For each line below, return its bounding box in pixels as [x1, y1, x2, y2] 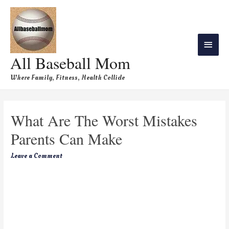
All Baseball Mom [10, 51, 130, 74]
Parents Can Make [11, 128, 123, 149]
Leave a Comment [11, 151, 63, 161]
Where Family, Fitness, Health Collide [10, 72, 125, 82]
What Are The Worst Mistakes [11, 110, 198, 131]
